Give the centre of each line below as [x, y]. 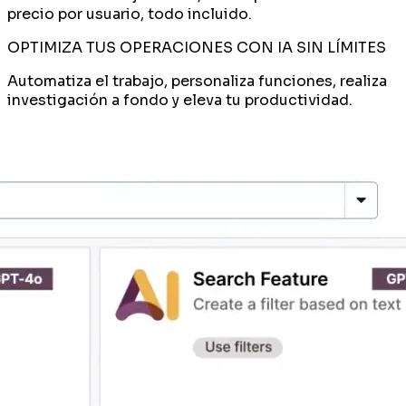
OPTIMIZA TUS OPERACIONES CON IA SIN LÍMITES [197, 47]
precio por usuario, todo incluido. [130, 14]
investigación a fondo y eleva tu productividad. [180, 100]
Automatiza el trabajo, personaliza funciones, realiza [197, 81]
